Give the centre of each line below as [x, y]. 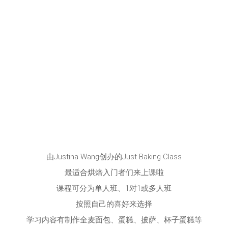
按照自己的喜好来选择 [114, 204]
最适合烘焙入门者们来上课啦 [114, 172]
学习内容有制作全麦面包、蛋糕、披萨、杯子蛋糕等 [114, 220]
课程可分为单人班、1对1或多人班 [114, 188]
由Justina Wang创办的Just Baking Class [114, 156]
